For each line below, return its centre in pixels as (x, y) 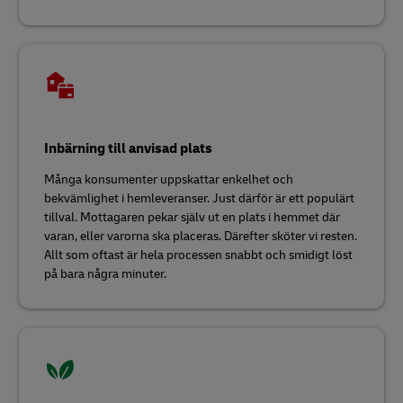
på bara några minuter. (105, 273)
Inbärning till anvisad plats (128, 148)
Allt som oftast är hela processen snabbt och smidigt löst (198, 255)
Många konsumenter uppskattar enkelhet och (169, 179)
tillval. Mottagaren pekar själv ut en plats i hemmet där (192, 217)
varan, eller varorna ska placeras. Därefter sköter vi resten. (201, 236)
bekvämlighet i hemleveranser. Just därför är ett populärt (199, 198)
